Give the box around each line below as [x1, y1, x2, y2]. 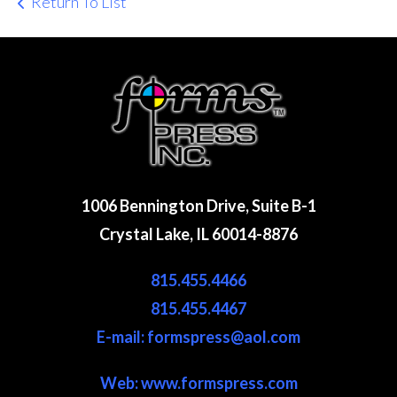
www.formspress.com [140, 373, 298, 393]
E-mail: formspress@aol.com [97, 327, 300, 346]
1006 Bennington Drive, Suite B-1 [81, 196, 316, 215]
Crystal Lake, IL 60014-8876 [99, 224, 298, 244]
